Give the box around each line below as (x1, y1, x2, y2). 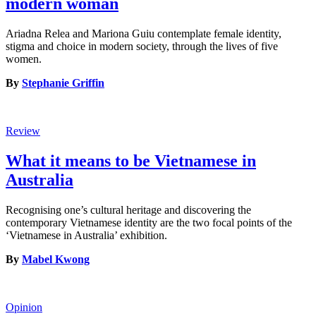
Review (6, 125, 40, 138)
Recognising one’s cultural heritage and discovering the (6, 203, 251, 216)
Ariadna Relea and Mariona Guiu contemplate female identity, (6, 28, 281, 40)
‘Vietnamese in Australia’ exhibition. (6, 229, 167, 241)
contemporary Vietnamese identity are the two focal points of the (6, 216, 292, 229)
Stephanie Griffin (22, 77, 104, 90)
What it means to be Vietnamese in (6, 152, 256, 171)
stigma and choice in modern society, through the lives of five (6, 40, 278, 53)
